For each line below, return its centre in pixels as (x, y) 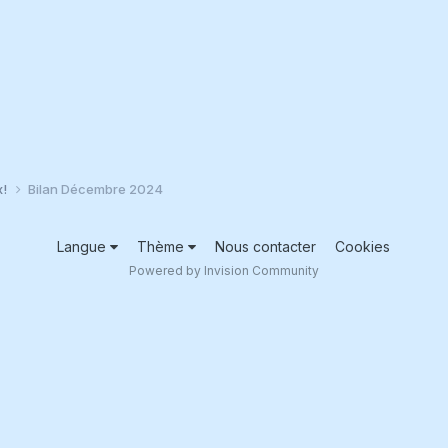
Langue (84, 246)
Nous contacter (266, 246)
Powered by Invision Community (223, 270)
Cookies (363, 246)
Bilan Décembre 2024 (95, 188)
